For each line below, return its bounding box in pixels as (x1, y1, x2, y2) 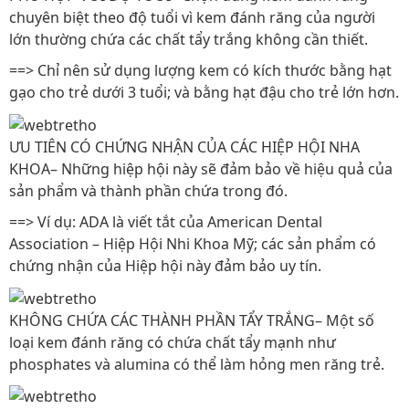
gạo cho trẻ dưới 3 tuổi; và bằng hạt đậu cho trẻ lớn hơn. (9, 82, 399, 103)
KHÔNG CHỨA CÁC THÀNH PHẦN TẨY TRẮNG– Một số (9, 309, 374, 330)
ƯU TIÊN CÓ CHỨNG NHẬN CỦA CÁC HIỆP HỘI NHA (9, 137, 360, 158)
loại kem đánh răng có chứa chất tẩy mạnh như (9, 331, 336, 352)
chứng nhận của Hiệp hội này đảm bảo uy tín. (9, 256, 321, 277)
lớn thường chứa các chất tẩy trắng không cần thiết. (9, 29, 368, 50)
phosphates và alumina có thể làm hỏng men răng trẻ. (9, 353, 384, 374)
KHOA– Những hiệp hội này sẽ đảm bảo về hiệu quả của (9, 159, 393, 180)
